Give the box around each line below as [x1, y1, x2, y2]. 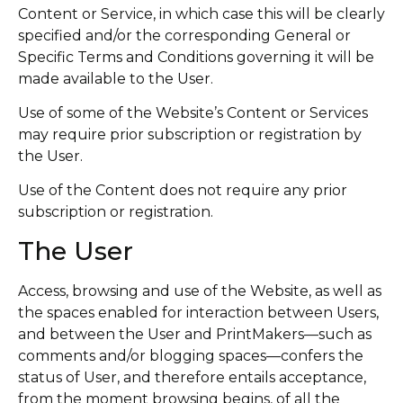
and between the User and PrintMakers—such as [18, 325, 372, 343]
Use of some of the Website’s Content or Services [18, 104, 368, 122]
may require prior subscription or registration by [18, 126, 362, 144]
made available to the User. [18, 69, 213, 87]
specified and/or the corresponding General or [18, 26, 351, 44]
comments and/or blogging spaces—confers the [18, 346, 363, 364]
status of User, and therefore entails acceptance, [18, 368, 366, 386]
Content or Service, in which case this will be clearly [18, 4, 385, 22]
